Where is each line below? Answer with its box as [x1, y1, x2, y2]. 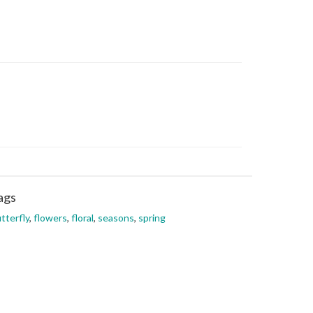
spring [138, 212, 166, 224]
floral [71, 212, 94, 224]
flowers [34, 212, 67, 224]
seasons [98, 212, 134, 224]
